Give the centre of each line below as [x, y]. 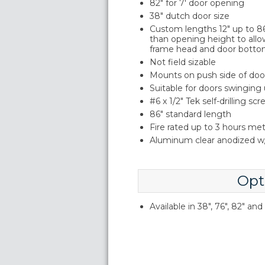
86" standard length [190, 114]
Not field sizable [183, 62]
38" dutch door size [190, 16]
